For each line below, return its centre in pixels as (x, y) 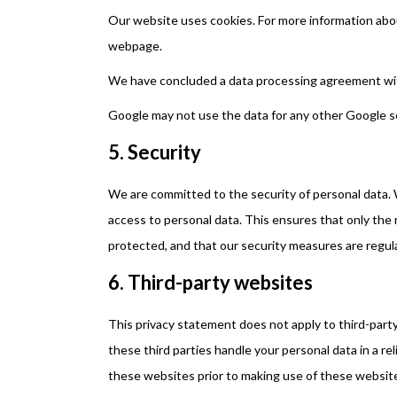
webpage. (136, 46)
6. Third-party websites (210, 282)
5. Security (155, 152)
